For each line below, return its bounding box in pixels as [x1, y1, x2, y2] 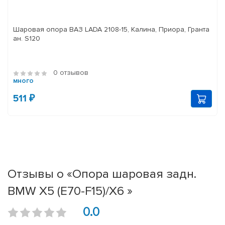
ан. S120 [13, 34, 40, 43]
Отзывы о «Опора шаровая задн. [8, 166, 196, 182]
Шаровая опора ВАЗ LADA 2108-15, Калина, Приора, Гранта [13, 25, 209, 34]
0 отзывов [53, 68, 88, 77]
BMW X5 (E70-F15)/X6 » [8, 183, 133, 199]
